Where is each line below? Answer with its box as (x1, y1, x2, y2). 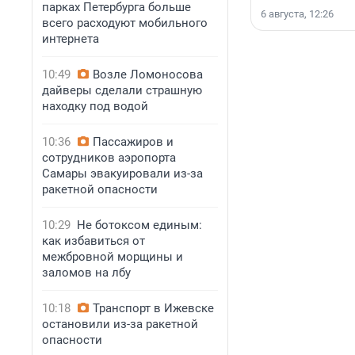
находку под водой (42, 99, 148, 113)
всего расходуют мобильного (42, 16, 208, 30)
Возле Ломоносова (93, 67, 203, 82)
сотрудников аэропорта (42, 151, 176, 165)
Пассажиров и (93, 135, 174, 149)
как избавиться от (42, 234, 145, 248)
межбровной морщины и (42, 250, 183, 264)
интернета (42, 32, 99, 46)
